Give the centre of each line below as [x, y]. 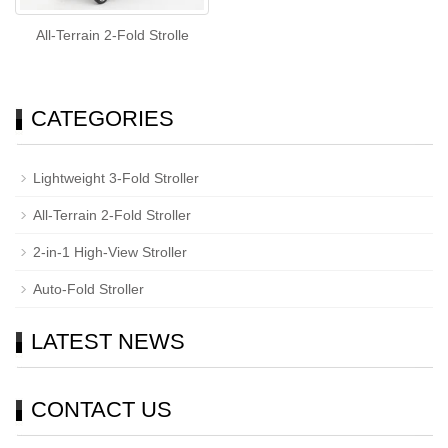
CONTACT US [101, 410]
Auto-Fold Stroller [88, 289]
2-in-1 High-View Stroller [110, 252]
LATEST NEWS [108, 342]
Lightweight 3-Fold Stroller [116, 178]
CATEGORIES [102, 119]
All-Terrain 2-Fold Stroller [112, 215]
